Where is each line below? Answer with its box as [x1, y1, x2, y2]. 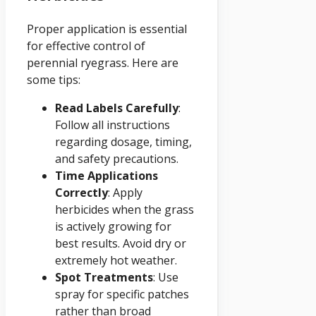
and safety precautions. [55, 150, 178, 166]
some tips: [27, 71, 80, 87]
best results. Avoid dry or [55, 235, 186, 251]
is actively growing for [55, 218, 171, 234]
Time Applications [55, 167, 158, 183]
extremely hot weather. [55, 252, 177, 268]
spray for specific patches [55, 286, 189, 302]
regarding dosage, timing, [55, 133, 192, 150]
